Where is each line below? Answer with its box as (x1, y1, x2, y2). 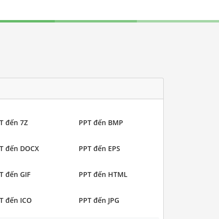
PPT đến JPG (79, 195, 119, 205)
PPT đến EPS (79, 143, 120, 153)
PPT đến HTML (79, 169, 128, 179)
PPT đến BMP (79, 117, 123, 127)
